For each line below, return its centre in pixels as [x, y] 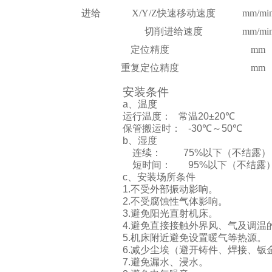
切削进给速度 [174, 31]
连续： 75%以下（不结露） [197, 153]
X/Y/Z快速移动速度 [174, 13]
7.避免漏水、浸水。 [165, 262]
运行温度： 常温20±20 [174, 116]
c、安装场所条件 [159, 177]
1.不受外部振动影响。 [170, 189]
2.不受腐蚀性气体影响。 [175, 201]
